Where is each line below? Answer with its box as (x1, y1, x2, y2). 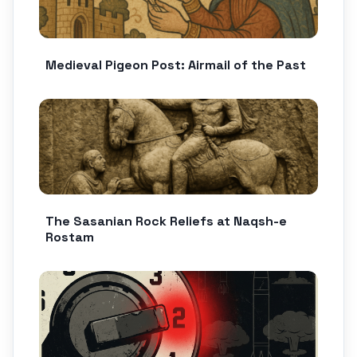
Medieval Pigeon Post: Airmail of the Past (45, 56, 306, 73)
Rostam (45, 228, 94, 245)
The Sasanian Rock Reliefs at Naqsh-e (45, 212, 287, 229)
